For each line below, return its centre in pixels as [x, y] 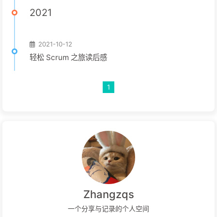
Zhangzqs [108, 194]
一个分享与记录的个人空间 [108, 209]
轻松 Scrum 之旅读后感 [68, 57]
